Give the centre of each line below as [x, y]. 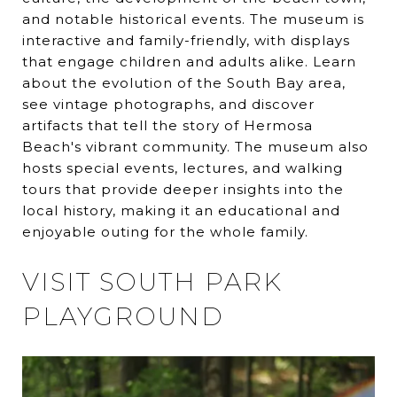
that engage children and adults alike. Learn [189, 61]
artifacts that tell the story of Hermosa [167, 125]
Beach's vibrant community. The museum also [195, 146]
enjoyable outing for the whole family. [165, 231]
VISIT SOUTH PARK [152, 281]
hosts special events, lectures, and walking [183, 167]
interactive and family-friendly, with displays [186, 40]
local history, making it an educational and [181, 210]
